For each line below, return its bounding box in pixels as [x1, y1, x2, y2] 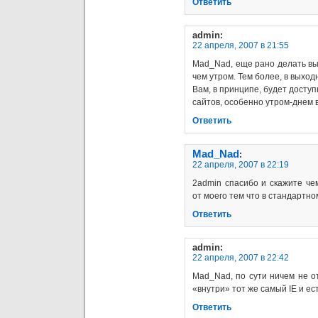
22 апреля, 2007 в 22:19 [192, 159, 289, 170]
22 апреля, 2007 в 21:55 [192, 40, 289, 50]
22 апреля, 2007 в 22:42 [192, 252, 289, 263]
